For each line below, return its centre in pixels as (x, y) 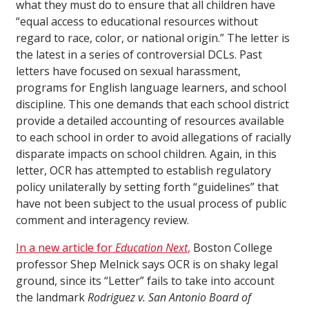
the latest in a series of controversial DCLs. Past (139, 55)
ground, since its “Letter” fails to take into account (145, 281)
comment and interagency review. (102, 220)
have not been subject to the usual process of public (151, 204)
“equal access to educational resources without (137, 22)
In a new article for (66, 248)
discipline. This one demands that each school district (152, 104)
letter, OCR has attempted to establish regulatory (143, 171)
